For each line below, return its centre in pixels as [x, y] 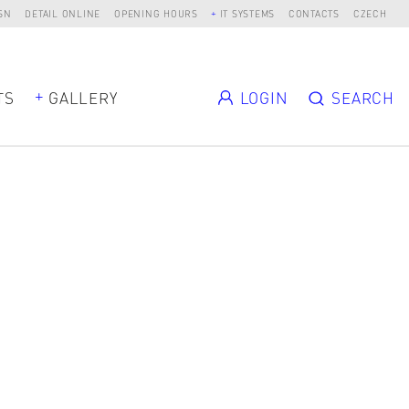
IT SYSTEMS [247, 13]
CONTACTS [314, 13]
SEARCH [363, 97]
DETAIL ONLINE [63, 13]
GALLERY [83, 97]
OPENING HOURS [156, 13]
